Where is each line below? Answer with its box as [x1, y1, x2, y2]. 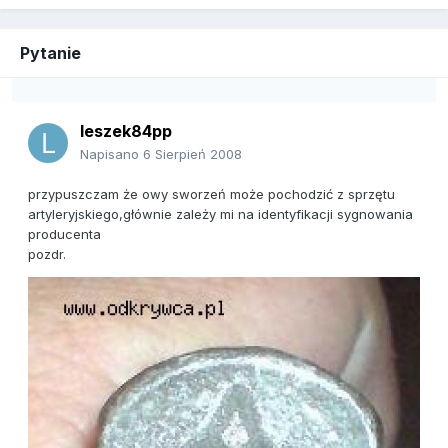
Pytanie [20, 43, 81, 64]
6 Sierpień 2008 [143, 146, 242, 163]
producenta [28, 226, 101, 243]
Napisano [80, 146, 143, 163]
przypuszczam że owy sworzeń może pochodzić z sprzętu [28, 186, 395, 203]
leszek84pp [80, 121, 172, 142]
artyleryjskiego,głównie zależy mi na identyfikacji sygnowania [28, 206, 413, 223]
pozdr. [28, 246, 66, 263]
